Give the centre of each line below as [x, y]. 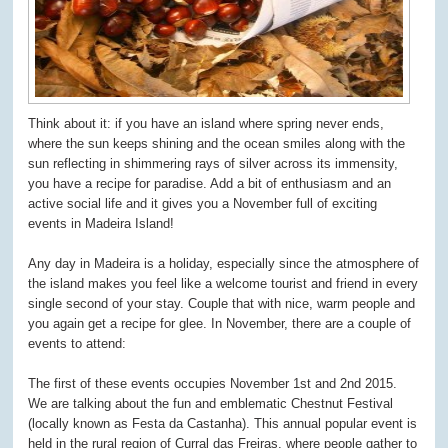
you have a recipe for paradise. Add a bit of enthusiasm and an [210, 184]
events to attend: [77, 344]
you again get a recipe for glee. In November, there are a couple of [220, 324]
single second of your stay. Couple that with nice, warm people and [222, 304]
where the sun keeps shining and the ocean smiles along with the [217, 144]
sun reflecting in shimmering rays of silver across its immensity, [213, 164]
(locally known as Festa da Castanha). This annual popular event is [223, 424]
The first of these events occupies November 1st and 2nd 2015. [213, 384]
